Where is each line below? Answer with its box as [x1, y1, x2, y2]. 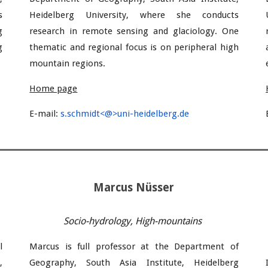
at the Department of [141, 241, 239, 252]
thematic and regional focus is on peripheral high [29, 42, 239, 53]
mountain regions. [29, 58, 108, 69]
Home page [29, 83, 78, 94]
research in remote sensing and [29, 26, 173, 36]
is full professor [59, 241, 141, 252]
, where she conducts [126, 10, 239, 20]
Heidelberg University [29, 10, 127, 20]
